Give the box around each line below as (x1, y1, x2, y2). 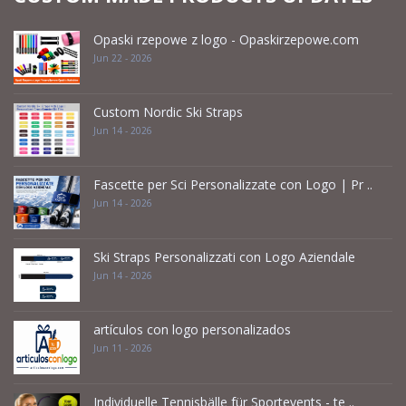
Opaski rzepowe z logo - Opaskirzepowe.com (93, 30, 359, 48)
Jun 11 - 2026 (93, 341, 152, 354)
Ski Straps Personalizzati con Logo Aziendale (93, 247, 355, 266)
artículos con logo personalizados (93, 320, 291, 338)
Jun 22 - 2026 (93, 51, 152, 64)
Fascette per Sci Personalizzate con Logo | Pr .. (93, 175, 372, 193)
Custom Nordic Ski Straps (93, 102, 243, 121)
